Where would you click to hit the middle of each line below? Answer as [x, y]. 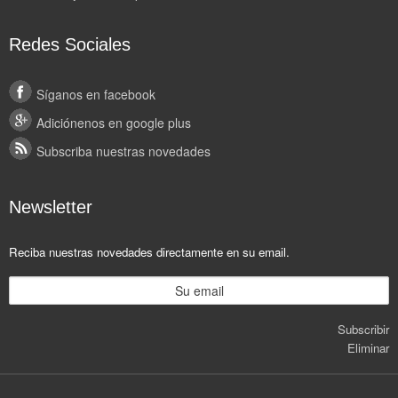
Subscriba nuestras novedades [123, 151]
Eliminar [368, 348]
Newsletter [51, 207]
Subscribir [363, 329]
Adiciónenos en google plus [114, 123]
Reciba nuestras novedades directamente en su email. [149, 252]
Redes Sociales [70, 44]
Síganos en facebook [96, 94]
